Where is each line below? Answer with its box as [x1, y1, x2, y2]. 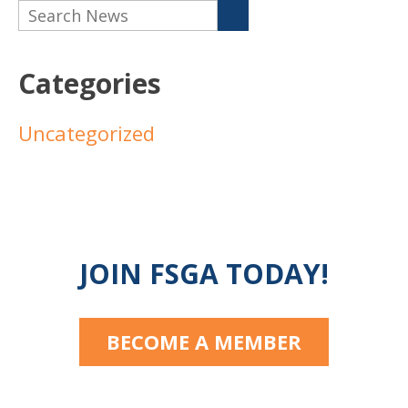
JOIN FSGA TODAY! [79, 254, 329, 292]
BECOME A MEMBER [107, 327, 301, 355]
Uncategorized [18, 118, 155, 147]
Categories [18, 64, 161, 102]
